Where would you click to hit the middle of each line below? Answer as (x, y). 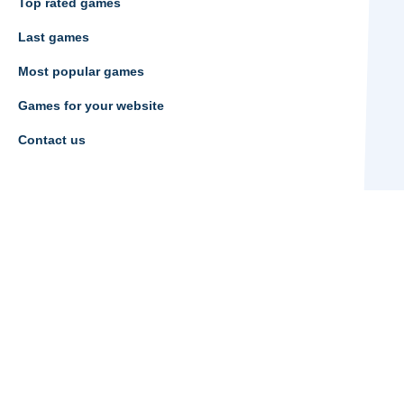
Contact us (52, 140)
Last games (54, 37)
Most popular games (81, 71)
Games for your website (91, 106)
